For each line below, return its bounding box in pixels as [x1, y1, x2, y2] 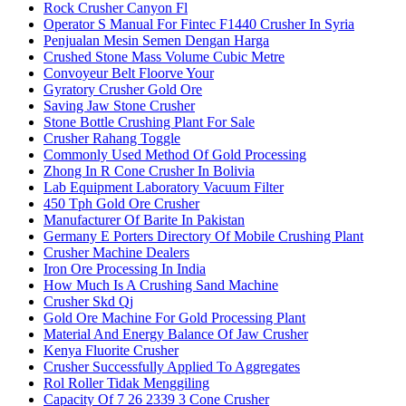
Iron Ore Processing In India [43, 261, 206, 277]
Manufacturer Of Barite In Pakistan [43, 212, 245, 228]
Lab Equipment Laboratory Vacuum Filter [43, 179, 284, 196]
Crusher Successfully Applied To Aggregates [43, 359, 300, 375]
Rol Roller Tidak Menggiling [43, 375, 209, 391]
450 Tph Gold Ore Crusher [43, 196, 199, 212]
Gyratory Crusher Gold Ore [43, 82, 202, 98]
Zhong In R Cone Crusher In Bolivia [43, 163, 255, 179]
